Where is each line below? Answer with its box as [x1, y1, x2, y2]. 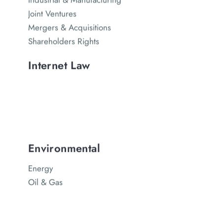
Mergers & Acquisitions [28, 21, 111, 34]
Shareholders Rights [28, 35, 99, 47]
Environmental [28, 140, 100, 156]
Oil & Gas [28, 176, 63, 188]
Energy [28, 162, 53, 175]
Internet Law [28, 57, 90, 74]
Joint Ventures [28, 7, 76, 20]
